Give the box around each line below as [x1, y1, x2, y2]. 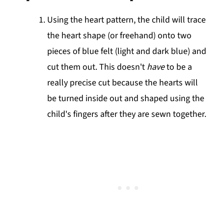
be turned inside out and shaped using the [47, 92, 205, 105]
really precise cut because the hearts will [47, 77, 198, 89]
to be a [165, 61, 192, 74]
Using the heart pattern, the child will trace [47, 14, 206, 27]
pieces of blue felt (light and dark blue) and [47, 45, 207, 58]
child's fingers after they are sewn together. [47, 108, 209, 121]
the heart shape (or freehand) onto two [47, 29, 192, 42]
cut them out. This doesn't [47, 61, 147, 74]
